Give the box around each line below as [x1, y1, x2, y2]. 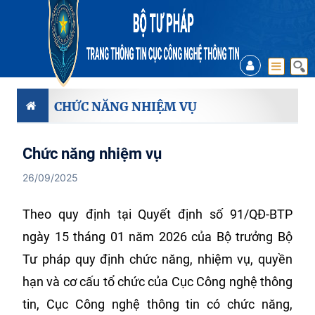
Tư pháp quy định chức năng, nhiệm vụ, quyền [22, 252, 292, 266]
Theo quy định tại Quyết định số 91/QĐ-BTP [22, 207, 292, 221]
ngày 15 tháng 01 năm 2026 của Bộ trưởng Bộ [22, 229, 292, 244]
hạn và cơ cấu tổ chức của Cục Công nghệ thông [22, 274, 292, 289]
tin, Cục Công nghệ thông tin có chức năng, [22, 297, 292, 311]
